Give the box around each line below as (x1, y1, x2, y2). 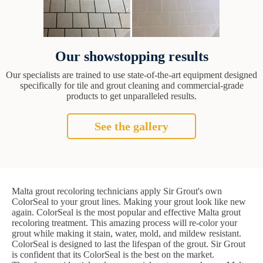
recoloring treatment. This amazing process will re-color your (12, 218, 237, 228)
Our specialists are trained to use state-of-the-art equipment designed (6, 70, 257, 80)
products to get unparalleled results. (66, 91, 197, 102)
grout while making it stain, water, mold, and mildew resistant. (12, 228, 241, 239)
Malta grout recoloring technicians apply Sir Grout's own (12, 186, 222, 197)
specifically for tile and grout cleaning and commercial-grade (19, 80, 244, 91)
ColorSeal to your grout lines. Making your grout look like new (12, 197, 246, 207)
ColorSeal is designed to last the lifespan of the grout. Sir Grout (12, 239, 245, 249)
